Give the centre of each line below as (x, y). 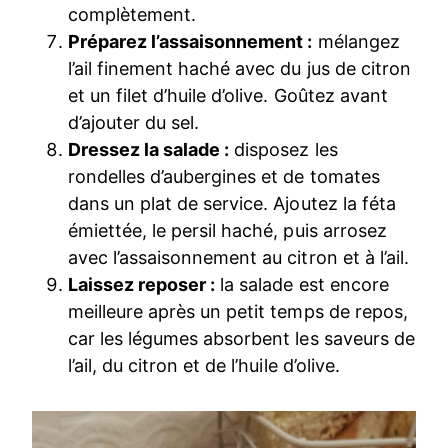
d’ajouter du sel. (134, 122)
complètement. (132, 14)
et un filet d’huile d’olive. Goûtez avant (228, 95)
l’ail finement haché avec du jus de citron (239, 68)
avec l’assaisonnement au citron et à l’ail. (238, 257)
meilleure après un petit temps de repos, (238, 311)
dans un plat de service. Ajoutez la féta (232, 203)
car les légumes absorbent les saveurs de (241, 338)
